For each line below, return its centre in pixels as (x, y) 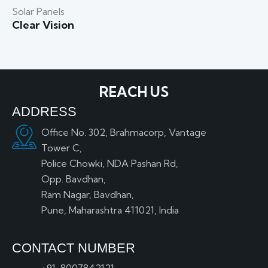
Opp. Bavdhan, (73, 179)
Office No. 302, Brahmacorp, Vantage (124, 132)
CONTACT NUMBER (74, 248)
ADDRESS (44, 112)
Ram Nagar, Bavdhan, (87, 194)
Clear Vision (43, 25)
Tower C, (61, 148)
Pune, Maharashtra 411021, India (110, 210)
